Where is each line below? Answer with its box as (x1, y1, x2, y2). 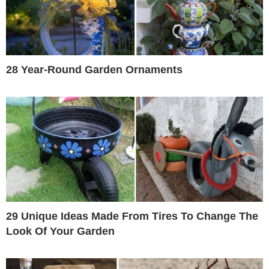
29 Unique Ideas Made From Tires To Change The (6, 210, 258, 222)
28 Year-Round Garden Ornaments (6, 63, 183, 76)
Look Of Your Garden (6, 225, 115, 237)
